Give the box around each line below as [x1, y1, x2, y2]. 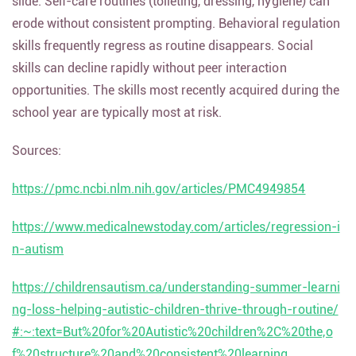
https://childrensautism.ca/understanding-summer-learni [12, 288, 340, 304]
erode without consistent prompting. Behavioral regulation [12, 25, 340, 40]
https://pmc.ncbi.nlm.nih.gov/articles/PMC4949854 [12, 190, 306, 205]
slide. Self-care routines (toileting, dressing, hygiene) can [12, 2, 330, 17]
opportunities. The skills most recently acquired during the [12, 91, 339, 106]
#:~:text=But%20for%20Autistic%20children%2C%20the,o [12, 333, 333, 348]
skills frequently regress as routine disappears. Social [12, 47, 313, 62]
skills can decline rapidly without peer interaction [12, 69, 287, 84]
